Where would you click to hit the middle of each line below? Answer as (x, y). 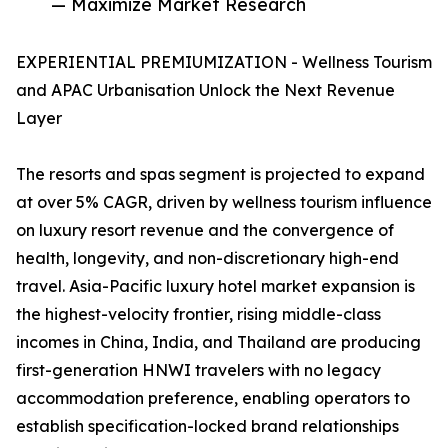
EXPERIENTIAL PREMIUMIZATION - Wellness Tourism (224, 62)
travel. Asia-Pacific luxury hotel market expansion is (215, 286)
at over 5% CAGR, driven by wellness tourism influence (224, 202)
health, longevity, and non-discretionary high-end (207, 258)
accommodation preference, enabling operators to (213, 398)
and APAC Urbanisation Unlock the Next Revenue (205, 90)
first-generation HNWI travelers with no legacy (198, 370)
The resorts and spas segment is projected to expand (220, 174)
